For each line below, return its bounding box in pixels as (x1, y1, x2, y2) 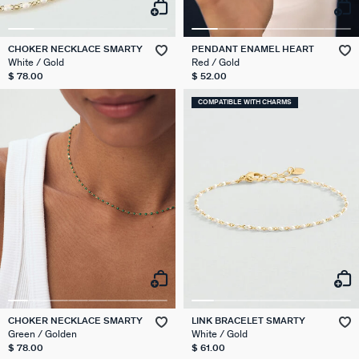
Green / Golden (8, 329, 77, 340)
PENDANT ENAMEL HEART (192, 44, 314, 54)
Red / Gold (192, 57, 240, 68)
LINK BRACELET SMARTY (192, 316, 305, 325)
